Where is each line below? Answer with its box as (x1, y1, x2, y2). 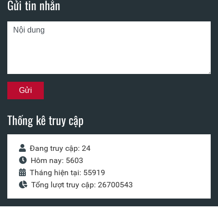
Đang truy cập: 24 (30, 144, 91, 153)
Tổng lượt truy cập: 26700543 (31, 180, 133, 190)
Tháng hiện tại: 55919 (30, 168, 105, 178)
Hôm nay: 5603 (31, 156, 83, 165)
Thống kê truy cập (7, 111, 84, 129)
